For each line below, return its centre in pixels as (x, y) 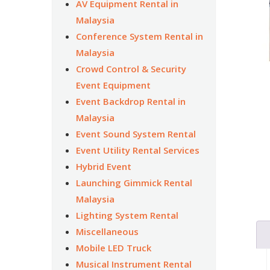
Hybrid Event (103, 166)
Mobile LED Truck (113, 247)
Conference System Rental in (139, 36)
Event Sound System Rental (136, 133)
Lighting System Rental (127, 215)
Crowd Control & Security (131, 68)
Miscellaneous (107, 231)
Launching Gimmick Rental (134, 182)
